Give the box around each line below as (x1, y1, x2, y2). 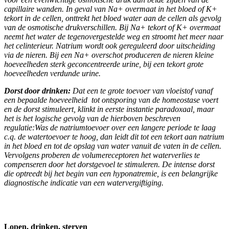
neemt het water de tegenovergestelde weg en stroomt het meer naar (4, 32, 223, 41)
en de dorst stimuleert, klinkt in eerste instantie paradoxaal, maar (4, 104, 214, 113)
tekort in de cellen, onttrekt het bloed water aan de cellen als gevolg (4, 13, 221, 22)
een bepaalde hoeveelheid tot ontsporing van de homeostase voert (4, 95, 218, 104)
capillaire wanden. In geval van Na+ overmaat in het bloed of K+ (4, 4, 217, 13)
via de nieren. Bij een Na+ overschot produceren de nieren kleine (4, 50, 214, 59)
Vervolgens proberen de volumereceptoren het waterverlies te (4, 150, 200, 159)
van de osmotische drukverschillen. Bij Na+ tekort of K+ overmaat (4, 22, 220, 32)
